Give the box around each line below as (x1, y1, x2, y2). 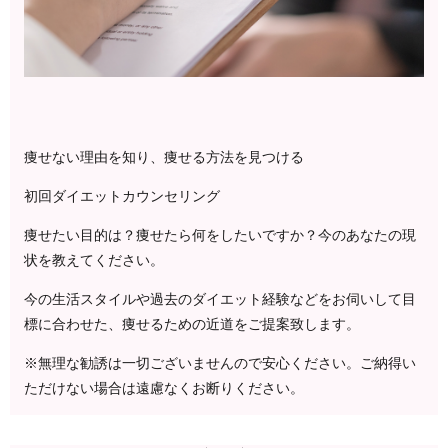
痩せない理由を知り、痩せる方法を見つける (24, 150, 304, 166)
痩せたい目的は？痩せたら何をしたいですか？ (24, 228, 318, 244)
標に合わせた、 (24, 317, 122, 333)
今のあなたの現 (318, 228, 416, 244)
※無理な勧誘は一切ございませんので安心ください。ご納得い (24, 356, 416, 372)
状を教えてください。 (24, 253, 164, 269)
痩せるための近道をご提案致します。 (122, 317, 360, 333)
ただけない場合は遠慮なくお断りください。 (24, 381, 304, 397)
